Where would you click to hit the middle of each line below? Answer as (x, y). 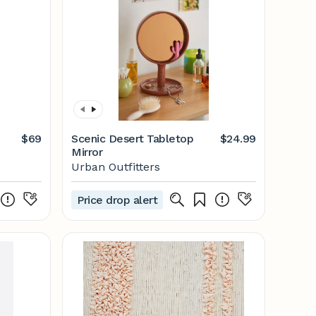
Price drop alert (117, 200)
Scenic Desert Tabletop (133, 139)
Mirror (87, 152)
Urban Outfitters (116, 167)
